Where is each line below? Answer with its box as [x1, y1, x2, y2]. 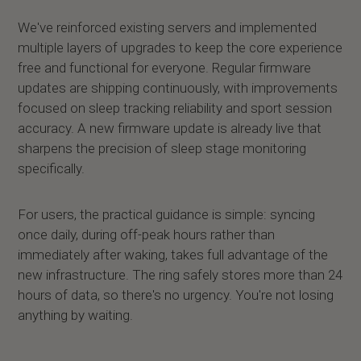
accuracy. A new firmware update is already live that [18, 120, 322, 136]
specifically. [18, 160, 85, 176]
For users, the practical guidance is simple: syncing [18, 206, 316, 222]
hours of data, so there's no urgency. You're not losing [18, 287, 334, 303]
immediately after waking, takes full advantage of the [18, 247, 329, 263]
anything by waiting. [18, 307, 134, 323]
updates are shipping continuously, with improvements [18, 80, 338, 96]
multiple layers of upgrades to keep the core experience [18, 39, 343, 56]
